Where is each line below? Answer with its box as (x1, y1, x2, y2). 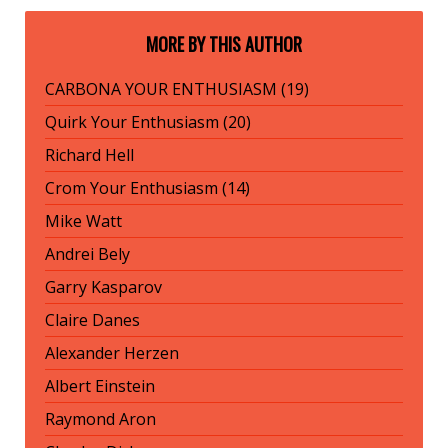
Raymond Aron (45, 408, 156, 431)
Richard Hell (45, 144, 134, 167)
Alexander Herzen (45, 342, 179, 365)
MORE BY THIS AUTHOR (146, 31, 302, 58)
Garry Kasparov (45, 276, 162, 299)
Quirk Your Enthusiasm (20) (45, 111, 251, 134)
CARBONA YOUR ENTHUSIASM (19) (45, 78, 309, 101)
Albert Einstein (45, 375, 155, 398)
